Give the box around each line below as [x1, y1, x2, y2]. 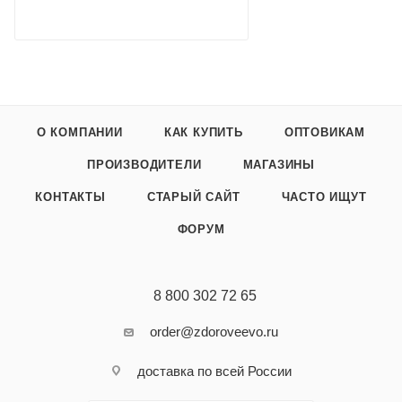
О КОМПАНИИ [36, 126, 123, 139]
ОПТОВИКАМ [284, 126, 366, 139]
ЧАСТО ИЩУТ [281, 190, 367, 204]
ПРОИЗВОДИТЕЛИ [87, 158, 202, 171]
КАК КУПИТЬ [163, 126, 243, 139]
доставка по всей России [136, 363, 292, 379]
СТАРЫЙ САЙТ [146, 190, 240, 204]
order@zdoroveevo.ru [150, 324, 278, 339]
